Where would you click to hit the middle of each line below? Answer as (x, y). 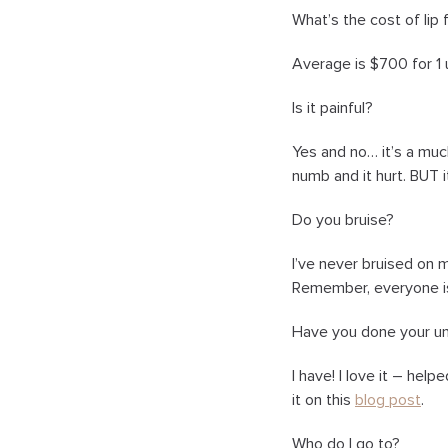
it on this (323, 399)
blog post (388, 399)
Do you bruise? (343, 219)
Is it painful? (332, 107)
